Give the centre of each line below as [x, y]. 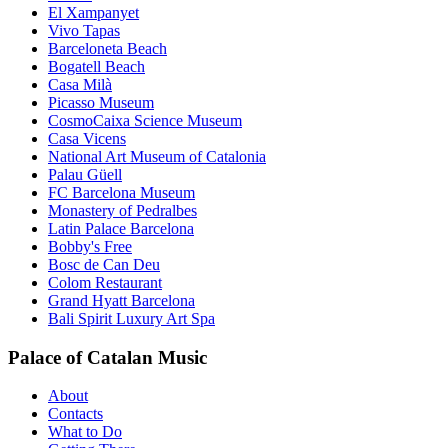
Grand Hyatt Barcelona [121, 300]
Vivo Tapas [84, 30]
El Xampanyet [93, 12]
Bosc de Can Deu [104, 264]
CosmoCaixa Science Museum [145, 120]
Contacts [75, 414]
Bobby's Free [90, 246]
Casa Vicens [87, 138]
